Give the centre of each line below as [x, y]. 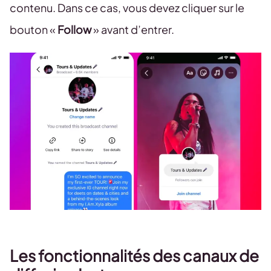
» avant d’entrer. [133, 30]
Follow [74, 30]
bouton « [34, 30]
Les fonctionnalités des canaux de [134, 256]
